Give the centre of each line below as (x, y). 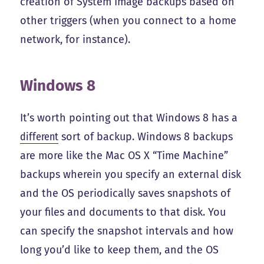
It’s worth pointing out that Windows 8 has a (129, 118)
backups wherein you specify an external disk (131, 175)
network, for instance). (75, 40)
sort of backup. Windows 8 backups (146, 137)
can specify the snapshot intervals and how (127, 231)
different (39, 137)
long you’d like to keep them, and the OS (120, 250)
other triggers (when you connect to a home (128, 21)
